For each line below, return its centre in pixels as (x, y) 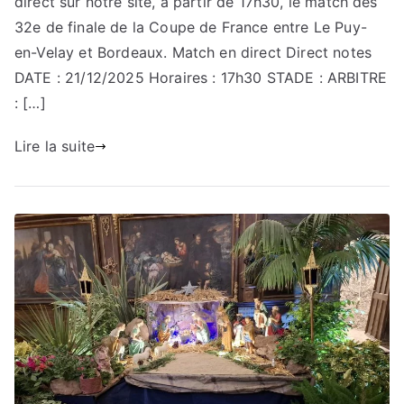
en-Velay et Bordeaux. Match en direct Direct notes (193, 53)
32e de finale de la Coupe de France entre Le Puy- (191, 28)
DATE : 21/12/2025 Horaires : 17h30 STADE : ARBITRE (201, 78)
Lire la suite (55, 147)
